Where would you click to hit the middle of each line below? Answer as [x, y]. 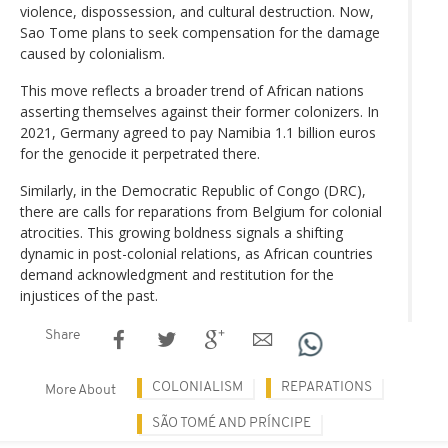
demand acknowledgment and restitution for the [177, 274]
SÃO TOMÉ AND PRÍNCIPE [231, 423]
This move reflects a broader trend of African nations [192, 90]
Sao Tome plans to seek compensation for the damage [200, 32]
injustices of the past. [89, 295]
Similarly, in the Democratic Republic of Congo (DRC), [193, 190]
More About [80, 390]
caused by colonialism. [92, 53]
